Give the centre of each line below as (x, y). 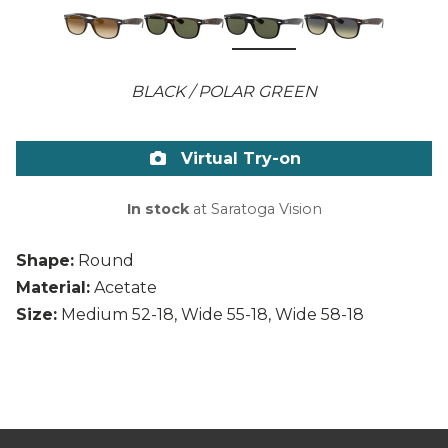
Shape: (45, 261)
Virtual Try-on (238, 159)
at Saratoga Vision (255, 209)
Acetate (125, 288)
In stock (157, 209)
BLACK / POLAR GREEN (224, 92)
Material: (53, 288)
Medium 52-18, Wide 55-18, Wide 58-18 (212, 315)
